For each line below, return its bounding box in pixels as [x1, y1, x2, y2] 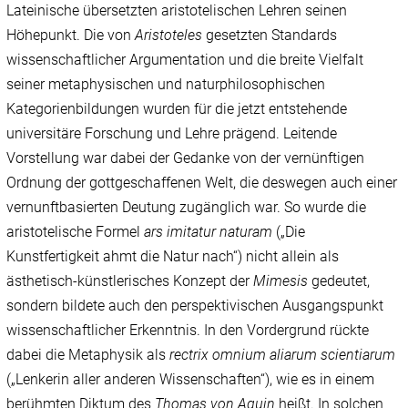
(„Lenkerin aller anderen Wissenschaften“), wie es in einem [6, 371, 375, 389]
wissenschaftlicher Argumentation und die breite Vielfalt [6, 51, 364, 69]
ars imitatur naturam [144, 223, 273, 241]
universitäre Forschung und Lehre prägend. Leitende [6, 125, 338, 143]
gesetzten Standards [202, 26, 338, 45]
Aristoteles [135, 26, 203, 45]
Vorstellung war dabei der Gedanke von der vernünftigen [6, 149, 365, 168]
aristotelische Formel [6, 223, 145, 241]
